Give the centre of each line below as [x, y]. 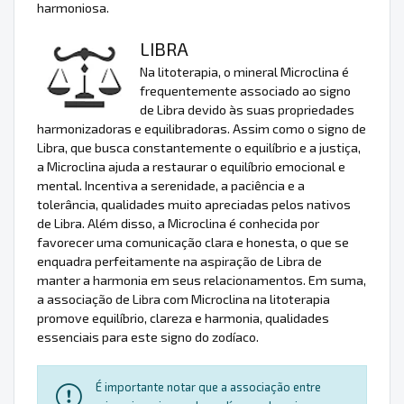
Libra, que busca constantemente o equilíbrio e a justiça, [199, 148]
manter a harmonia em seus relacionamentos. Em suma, [202, 280]
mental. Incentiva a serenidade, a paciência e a [171, 186]
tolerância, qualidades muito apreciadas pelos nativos [194, 205]
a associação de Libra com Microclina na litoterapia [184, 299]
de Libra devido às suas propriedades [247, 110]
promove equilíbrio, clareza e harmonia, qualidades [183, 318]
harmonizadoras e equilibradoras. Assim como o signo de [202, 129]
